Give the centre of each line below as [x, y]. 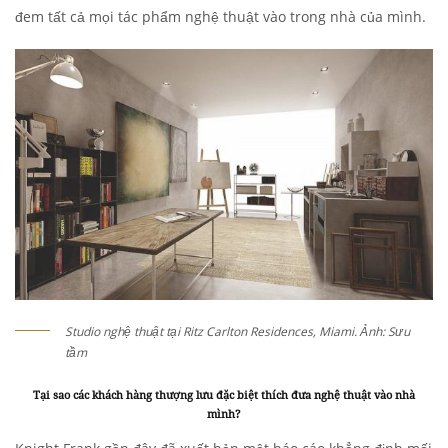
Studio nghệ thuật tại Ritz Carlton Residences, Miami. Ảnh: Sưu [237, 332]
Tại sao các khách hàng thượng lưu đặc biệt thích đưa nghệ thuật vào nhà [224, 395]
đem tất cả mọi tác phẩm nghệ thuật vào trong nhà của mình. [220, 17]
